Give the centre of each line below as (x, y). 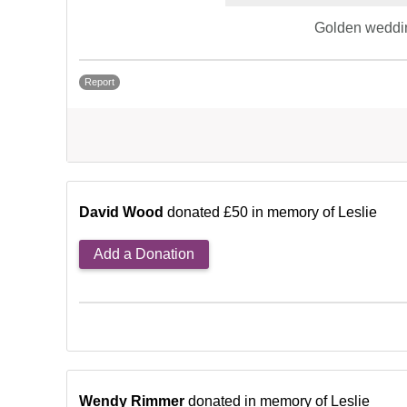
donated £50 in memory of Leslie (272, 213)
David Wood (121, 213)
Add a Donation (144, 254)
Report (99, 82)
